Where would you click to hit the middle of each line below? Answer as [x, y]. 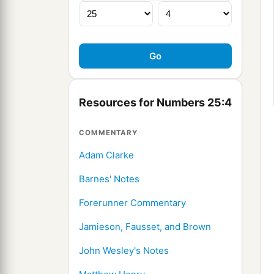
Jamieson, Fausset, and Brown [145, 227]
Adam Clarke [106, 155]
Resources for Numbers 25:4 [155, 103]
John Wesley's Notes [124, 251]
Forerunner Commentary [132, 203]
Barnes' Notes [109, 179]
